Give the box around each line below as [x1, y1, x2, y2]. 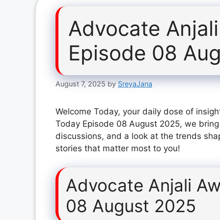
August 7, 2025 [55, 80, 106, 88]
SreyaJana [118, 80, 152, 88]
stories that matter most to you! [55, 143, 180, 154]
